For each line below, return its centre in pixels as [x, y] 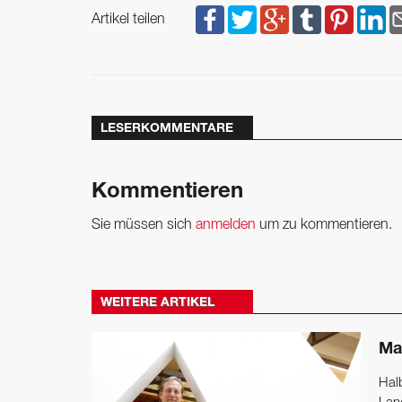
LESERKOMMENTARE [167, 129]
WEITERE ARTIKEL [157, 303]
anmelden [226, 225]
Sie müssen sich [144, 225]
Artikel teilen [128, 19]
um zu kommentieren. [324, 225]
